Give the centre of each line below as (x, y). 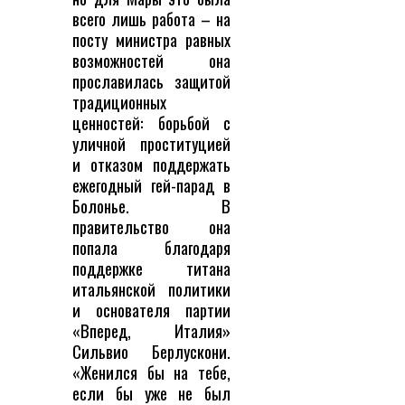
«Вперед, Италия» (151, 331)
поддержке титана (151, 268)
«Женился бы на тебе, (151, 372)
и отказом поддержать (151, 165)
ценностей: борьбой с (151, 123)
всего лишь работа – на (151, 19)
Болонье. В (151, 206)
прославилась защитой (151, 81)
